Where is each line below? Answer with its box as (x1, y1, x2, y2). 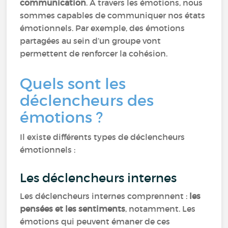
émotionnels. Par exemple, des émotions (20, 23, 185, 33)
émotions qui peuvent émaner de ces (20, 216, 170, 226)
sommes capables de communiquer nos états (20, 10, 206, 20)
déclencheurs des (20, 91, 154, 110)
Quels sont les (20, 74, 126, 93)
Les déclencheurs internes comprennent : (20, 191, 188, 201)
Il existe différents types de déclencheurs (20, 132, 185, 142)
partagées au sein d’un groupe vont (20, 36, 161, 46)
